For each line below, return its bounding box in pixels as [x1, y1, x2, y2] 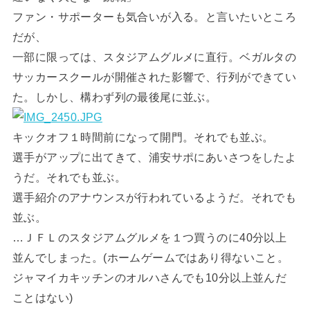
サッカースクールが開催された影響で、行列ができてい [12, 70, 297, 83]
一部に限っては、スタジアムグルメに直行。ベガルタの [12, 50, 297, 63]
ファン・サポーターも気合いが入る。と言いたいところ [12, 10, 297, 23]
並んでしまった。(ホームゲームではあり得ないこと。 [12, 250, 289, 264]
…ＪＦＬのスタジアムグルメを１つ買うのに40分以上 [12, 230, 287, 244]
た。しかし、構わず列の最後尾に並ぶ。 [12, 90, 217, 103]
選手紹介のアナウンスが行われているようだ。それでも [12, 190, 297, 203]
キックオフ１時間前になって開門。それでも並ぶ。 [12, 130, 274, 143]
